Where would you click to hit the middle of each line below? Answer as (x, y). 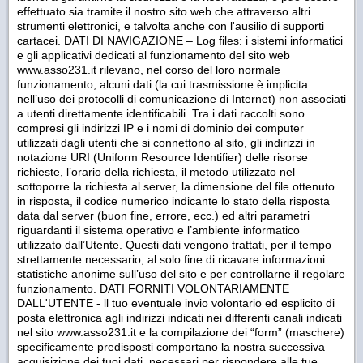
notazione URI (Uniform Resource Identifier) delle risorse (162, 157)
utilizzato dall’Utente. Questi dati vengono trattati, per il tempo (174, 244)
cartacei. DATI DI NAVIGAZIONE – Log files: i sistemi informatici (180, 40)
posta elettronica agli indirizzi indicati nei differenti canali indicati (179, 317)
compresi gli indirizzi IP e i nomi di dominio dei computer (160, 128)
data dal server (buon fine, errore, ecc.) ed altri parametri (163, 215)
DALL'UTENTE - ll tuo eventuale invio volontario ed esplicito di (176, 303)
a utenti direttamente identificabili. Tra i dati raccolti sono (161, 113)
